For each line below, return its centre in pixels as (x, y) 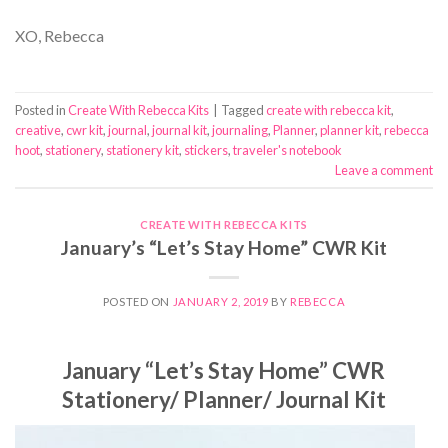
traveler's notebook (287, 149)
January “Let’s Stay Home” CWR (224, 371)
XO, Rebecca (59, 35)
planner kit (349, 129)
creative (38, 129)
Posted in (41, 109)
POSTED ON (137, 302)
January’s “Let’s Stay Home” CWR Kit (224, 248)
